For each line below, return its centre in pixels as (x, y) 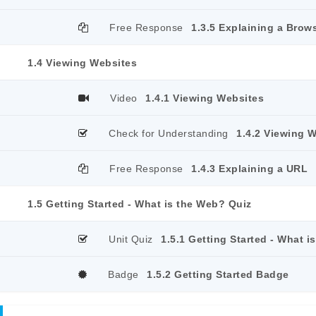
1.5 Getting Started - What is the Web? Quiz (140, 204)
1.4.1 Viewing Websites (205, 98)
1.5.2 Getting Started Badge (218, 274)
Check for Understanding (169, 133)
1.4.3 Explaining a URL (249, 169)
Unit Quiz (131, 239)
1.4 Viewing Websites (82, 63)
